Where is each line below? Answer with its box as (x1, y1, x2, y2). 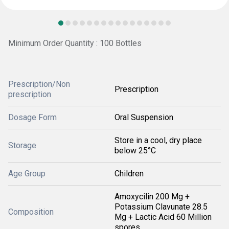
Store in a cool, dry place (114, 135, 202, 145)
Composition (8, 207, 54, 217)
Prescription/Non (8, 79, 70, 89)
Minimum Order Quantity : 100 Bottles (8, 38, 142, 48)
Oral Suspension (114, 112, 173, 122)
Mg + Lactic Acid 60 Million (114, 212, 212, 222)
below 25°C (114, 146, 156, 155)
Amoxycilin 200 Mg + (114, 192, 190, 201)
